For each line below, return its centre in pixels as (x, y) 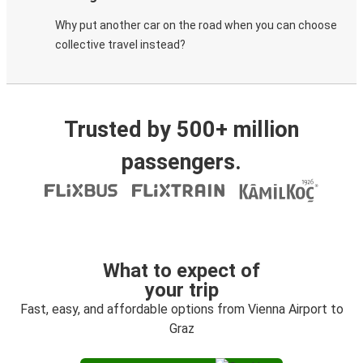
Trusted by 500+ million (181, 130)
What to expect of (181, 271)
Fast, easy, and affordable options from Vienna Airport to (181, 309)
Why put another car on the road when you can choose (196, 25)
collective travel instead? (120, 45)
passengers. (181, 162)
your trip (181, 290)
